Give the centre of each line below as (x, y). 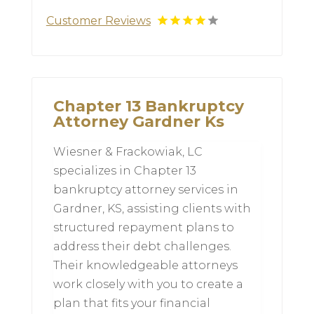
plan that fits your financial (131, 303)
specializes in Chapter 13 (124, 171)
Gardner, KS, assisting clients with (152, 209)
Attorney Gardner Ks (138, 122)
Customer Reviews (98, 21)
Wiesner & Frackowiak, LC (128, 152)
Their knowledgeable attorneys (145, 266)
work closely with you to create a (148, 285)
